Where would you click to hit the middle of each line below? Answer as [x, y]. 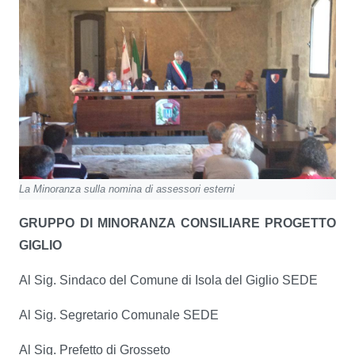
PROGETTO [300, 223]
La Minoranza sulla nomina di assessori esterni [127, 189]
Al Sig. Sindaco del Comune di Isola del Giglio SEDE [168, 280]
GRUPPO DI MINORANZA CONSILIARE [142, 223]
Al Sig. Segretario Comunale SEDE [119, 315]
